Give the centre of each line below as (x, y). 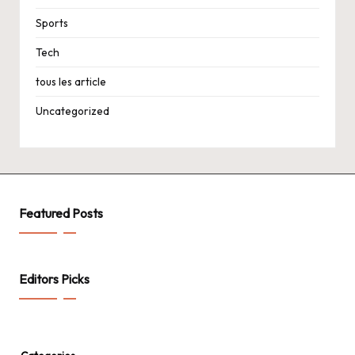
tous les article (71, 81)
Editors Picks (54, 279)
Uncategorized (73, 111)
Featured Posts (61, 213)
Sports (52, 23)
